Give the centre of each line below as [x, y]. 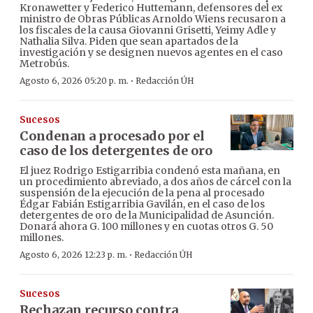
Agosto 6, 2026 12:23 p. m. [73, 255]
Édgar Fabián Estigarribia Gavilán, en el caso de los [142, 204]
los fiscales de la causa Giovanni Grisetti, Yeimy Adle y [148, 30]
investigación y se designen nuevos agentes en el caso [151, 53]
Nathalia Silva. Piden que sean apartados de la [129, 42]
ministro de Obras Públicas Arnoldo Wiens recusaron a [153, 19]
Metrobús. [44, 64]
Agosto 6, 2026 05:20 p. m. [74, 81]
